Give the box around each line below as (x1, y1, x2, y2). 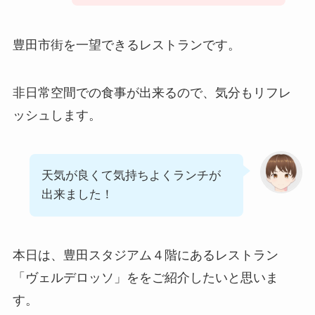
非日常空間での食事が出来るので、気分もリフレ (12, 85, 291, 100)
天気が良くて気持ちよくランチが (41, 169, 221, 183)
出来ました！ (41, 188, 113, 202)
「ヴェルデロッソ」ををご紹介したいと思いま (12, 271, 278, 285)
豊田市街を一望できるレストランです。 (12, 37, 240, 52)
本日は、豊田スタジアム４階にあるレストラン (12, 248, 278, 263)
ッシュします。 (12, 108, 101, 122)
